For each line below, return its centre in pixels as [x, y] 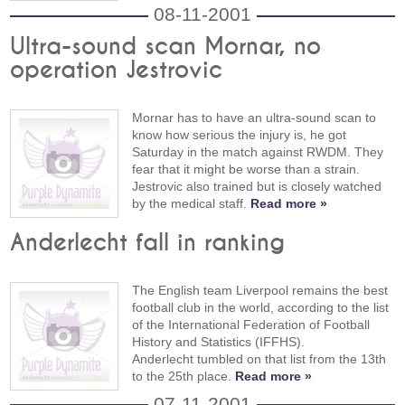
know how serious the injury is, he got [240, 134]
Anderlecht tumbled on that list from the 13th [259, 358]
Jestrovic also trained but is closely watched [257, 186]
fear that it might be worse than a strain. [246, 169]
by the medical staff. [192, 203]
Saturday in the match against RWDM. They [258, 151]
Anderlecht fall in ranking [148, 243]
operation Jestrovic [117, 70]
